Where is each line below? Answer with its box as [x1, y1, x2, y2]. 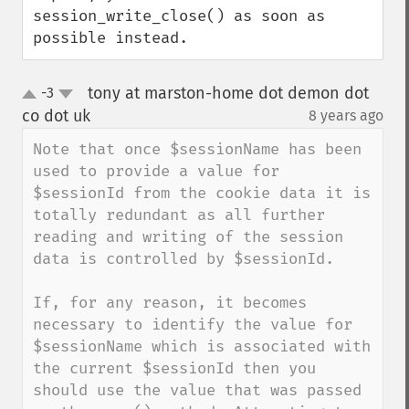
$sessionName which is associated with [33, 337, 371, 356]
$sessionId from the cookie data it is [33, 184, 371, 203]
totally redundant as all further [33, 205, 325, 225]
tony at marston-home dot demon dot [87, 83, 369, 103]
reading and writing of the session [33, 227, 343, 246]
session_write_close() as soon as [33, 6, 325, 26]
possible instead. [33, 28, 188, 47]
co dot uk [22, 106, 90, 126]
